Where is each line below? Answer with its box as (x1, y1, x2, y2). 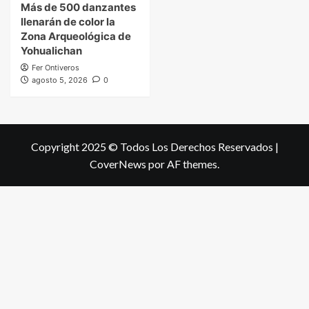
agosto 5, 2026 (32, 75, 88, 86)
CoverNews (90, 157, 146, 171)
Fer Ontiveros (32, 63, 79, 73)
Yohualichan (21, 44, 82, 58)
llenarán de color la (21, 15, 115, 29)
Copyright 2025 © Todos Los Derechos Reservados (30, 140, 275, 154)
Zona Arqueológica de (21, 30, 131, 43)
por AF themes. (146, 157, 219, 171)
